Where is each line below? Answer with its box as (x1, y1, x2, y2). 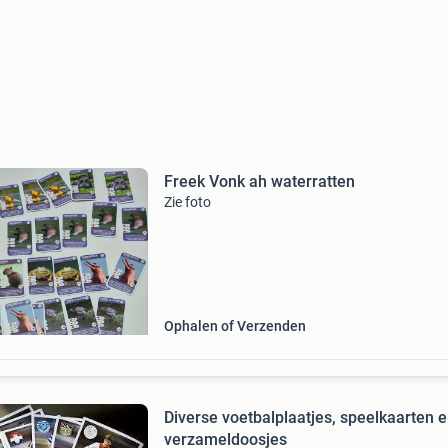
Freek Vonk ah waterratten (163, 172, 355, 191)
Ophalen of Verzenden (163, 318, 306, 334)
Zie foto (163, 194, 211, 210)
